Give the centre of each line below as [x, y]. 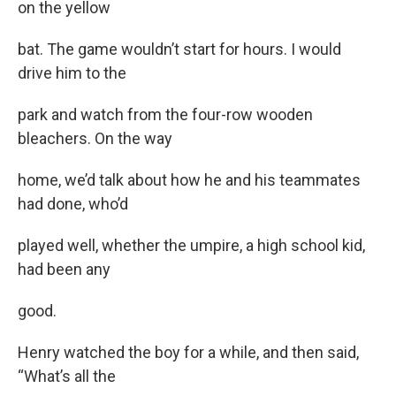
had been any [64, 269]
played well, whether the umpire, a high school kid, [191, 245]
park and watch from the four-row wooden [165, 114]
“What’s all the [67, 376]
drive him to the [72, 72]
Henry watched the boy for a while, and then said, [188, 352]
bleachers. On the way [95, 138]
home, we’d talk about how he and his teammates [189, 179]
